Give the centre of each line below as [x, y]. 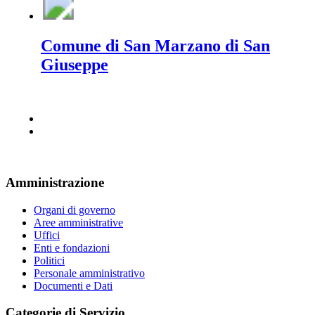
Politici [49, 260]
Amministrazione [55, 182]
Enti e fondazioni [72, 247]
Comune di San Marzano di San [155, 46]
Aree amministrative [78, 222]
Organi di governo [75, 210]
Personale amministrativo [89, 273]
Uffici [47, 235]
